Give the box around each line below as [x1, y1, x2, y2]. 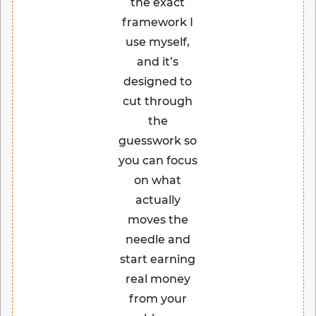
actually [135, 193, 181, 207]
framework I [122, 16, 194, 30]
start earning [120, 253, 196, 267]
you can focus [118, 154, 197, 168]
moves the [127, 213, 188, 227]
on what [134, 174, 182, 188]
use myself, [126, 35, 190, 49]
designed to [123, 75, 193, 89]
